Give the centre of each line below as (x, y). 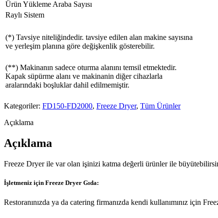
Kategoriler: (23, 106)
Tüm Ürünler (160, 106)
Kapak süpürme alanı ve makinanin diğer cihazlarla (84, 76)
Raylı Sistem (25, 15)
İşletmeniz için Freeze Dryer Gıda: (51, 183)
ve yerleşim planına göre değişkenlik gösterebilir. (80, 46)
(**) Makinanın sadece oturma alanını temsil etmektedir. (91, 68)
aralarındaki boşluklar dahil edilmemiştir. (67, 85)
